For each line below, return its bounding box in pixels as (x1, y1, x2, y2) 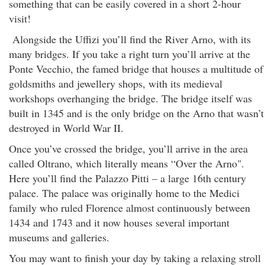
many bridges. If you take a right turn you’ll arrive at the (9, 47, 250, 61)
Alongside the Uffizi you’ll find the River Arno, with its (9, 32, 251, 46)
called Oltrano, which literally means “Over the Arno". (9, 156, 244, 170)
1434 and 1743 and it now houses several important (9, 215, 230, 230)
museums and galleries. (9, 230, 109, 244)
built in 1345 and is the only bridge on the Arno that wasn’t (9, 106, 264, 120)
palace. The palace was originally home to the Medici (9, 186, 240, 200)
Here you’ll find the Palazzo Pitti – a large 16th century (9, 171, 246, 185)
